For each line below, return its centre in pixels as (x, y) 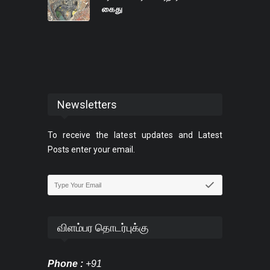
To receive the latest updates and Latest (135, 135)
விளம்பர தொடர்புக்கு (103, 228)
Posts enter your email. (91, 150)
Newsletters (87, 105)
